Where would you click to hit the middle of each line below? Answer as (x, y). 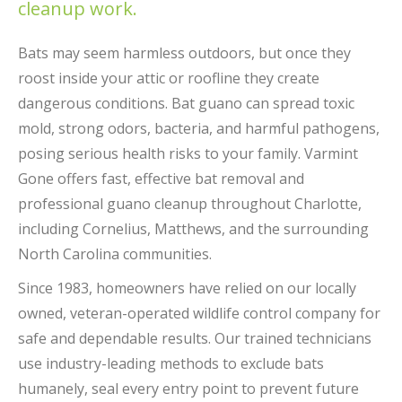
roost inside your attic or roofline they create (169, 78)
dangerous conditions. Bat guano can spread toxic (186, 103)
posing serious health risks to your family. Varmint (188, 153)
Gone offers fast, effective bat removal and (161, 179)
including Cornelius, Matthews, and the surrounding (193, 229)
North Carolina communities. (115, 254)
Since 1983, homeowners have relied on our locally (187, 288)
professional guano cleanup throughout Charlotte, (190, 204)
